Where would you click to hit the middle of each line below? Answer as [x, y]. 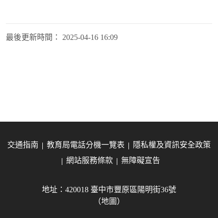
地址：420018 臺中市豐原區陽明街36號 [109, 190]
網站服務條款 [90, 161]
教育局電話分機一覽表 [86, 145]
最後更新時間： [33, 37]
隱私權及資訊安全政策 [172, 145]
